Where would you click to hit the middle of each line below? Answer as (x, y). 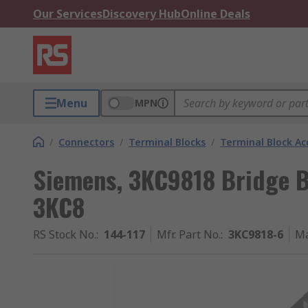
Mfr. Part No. (189, 234)
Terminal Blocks (167, 142)
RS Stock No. (65, 234)
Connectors (86, 142)
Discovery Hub (142, 14)
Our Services (68, 14)
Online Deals (216, 14)
